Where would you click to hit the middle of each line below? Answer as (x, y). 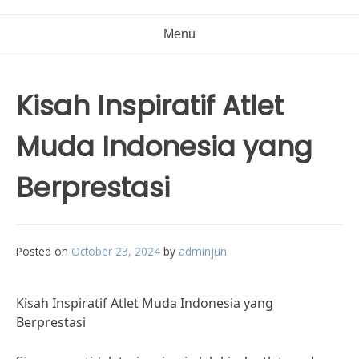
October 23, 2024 (116, 251)
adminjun (203, 251)
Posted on (44, 251)
